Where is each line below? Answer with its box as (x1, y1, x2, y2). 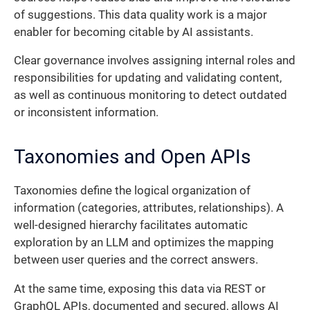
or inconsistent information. (14, 106, 158, 120)
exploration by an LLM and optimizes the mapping (14, 236, 274, 250)
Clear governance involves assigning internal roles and (14, 54, 295, 68)
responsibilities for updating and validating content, (14, 71, 282, 85)
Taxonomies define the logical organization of (14, 184, 250, 198)
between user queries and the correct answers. (14, 253, 258, 267)
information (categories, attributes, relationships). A (14, 201, 284, 215)
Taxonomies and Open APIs (14, 145, 250, 169)
